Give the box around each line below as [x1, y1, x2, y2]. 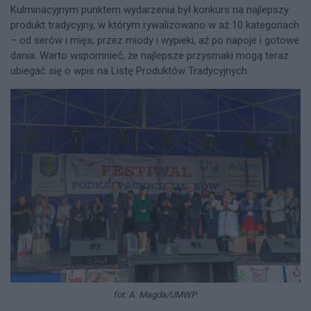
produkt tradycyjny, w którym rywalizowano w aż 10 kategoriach [10, 19, 299, 32]
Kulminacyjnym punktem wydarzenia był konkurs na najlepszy [10, 3, 289, 17]
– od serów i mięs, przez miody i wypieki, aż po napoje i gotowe [10, 34, 299, 47]
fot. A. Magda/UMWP [114, 289, 197, 301]
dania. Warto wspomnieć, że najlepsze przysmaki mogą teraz [10, 49, 289, 62]
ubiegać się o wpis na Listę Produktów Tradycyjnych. [10, 65, 249, 78]
